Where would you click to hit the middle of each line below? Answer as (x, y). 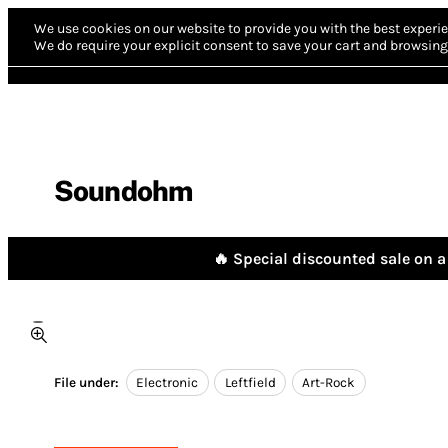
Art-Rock (329, 383)
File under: (86, 383)
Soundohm (123, 190)
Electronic (167, 383)
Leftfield (250, 383)
